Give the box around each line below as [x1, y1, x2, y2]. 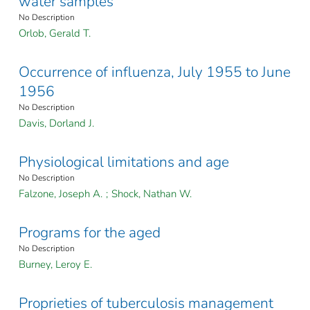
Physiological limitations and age [19, 152, 229, 172]
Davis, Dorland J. [19, 116, 94, 131]
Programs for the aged [19, 223, 161, 243]
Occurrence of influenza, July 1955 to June [19, 62, 291, 82]
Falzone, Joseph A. [19, 187, 102, 201]
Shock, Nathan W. [111, 187, 192, 201]
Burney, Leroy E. [19, 257, 92, 272]
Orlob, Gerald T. [19, 26, 91, 41]
